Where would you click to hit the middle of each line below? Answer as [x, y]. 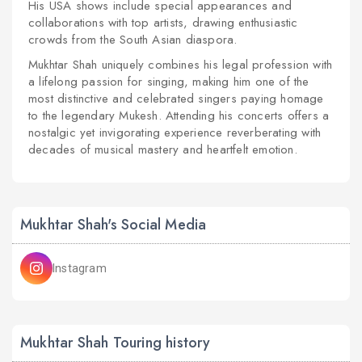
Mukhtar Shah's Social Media [114, 225]
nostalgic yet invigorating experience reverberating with [175, 133]
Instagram [80, 268]
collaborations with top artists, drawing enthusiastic [163, 23]
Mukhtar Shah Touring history [116, 343]
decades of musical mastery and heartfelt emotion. [163, 149]
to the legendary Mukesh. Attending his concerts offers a [179, 116]
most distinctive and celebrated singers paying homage [176, 99]
